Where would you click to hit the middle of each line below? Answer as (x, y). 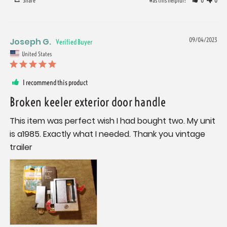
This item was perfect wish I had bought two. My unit (112, 121)
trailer (21, 147)
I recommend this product (55, 82)
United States (37, 54)
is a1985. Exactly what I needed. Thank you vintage (107, 134)
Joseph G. (30, 42)
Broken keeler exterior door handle (88, 102)
